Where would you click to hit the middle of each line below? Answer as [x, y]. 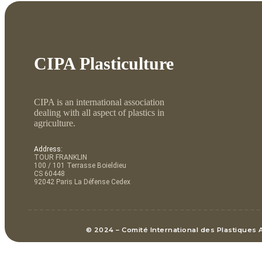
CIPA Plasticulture [104, 64]
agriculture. [55, 123]
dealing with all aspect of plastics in [99, 113]
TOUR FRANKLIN [61, 158]
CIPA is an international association [99, 102]
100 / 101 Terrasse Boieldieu [80, 166]
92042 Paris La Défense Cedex [82, 182]
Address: [48, 149]
